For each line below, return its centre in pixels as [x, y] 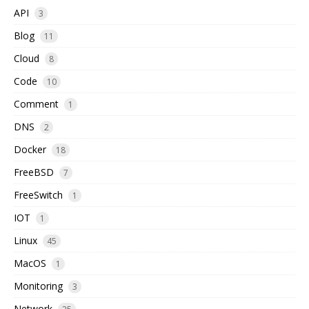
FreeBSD [34, 172]
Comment [36, 104]
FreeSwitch [38, 195]
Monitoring [38, 286]
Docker [30, 150]
